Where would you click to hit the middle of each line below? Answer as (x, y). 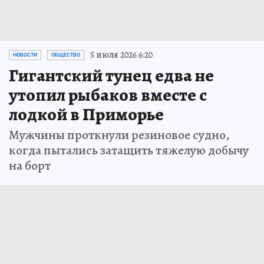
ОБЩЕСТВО (66, 55)
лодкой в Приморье (86, 115)
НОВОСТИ (25, 55)
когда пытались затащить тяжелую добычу (129, 151)
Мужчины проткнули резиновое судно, (119, 135)
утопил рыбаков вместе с (108, 95)
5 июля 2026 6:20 (121, 55)
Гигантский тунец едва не (111, 76)
